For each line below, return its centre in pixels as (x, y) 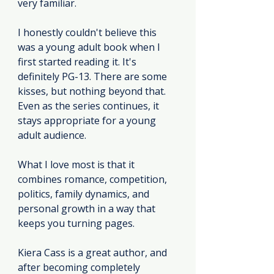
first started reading (64, 61)
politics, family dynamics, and (85, 194)
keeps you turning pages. (76, 223)
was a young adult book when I (90, 47)
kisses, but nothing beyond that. (93, 91)
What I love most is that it (77, 164)
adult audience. (52, 135)
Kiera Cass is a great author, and (94, 252)
